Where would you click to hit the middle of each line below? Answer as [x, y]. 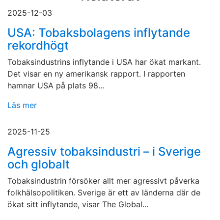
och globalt [39, 165]
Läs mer [22, 105]
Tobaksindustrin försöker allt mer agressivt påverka [103, 181]
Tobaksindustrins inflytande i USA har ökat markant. [104, 62]
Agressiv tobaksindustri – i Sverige [104, 152]
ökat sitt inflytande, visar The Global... [78, 205]
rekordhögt [38, 46]
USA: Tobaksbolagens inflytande [99, 33]
